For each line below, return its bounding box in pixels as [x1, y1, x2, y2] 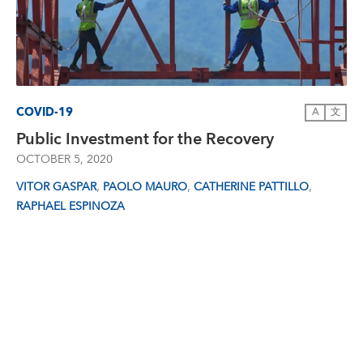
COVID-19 [16, 102, 73, 122]
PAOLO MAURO [103, 177, 187, 197]
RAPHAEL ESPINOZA [16, 197, 125, 216]
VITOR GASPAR [16, 177, 96, 197]
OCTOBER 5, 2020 [16, 150, 113, 169]
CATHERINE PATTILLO [194, 177, 309, 197]
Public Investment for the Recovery [16, 126, 274, 153]
